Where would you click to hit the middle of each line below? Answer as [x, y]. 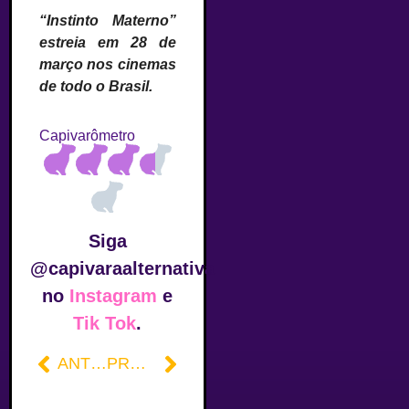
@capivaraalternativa [122, 269]
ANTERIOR [99, 364]
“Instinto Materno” [108, 21]
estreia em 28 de [108, 43]
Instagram [114, 296]
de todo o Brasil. [96, 87]
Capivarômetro [87, 136]
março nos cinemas [108, 65]
